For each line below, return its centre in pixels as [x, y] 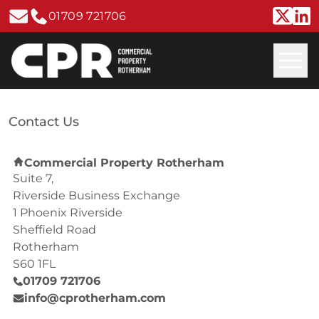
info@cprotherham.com [95, 298]
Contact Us [44, 122]
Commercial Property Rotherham [124, 163]
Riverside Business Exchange [96, 195]
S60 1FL [34, 264]
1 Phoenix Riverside [68, 213]
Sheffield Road [54, 230]
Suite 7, [33, 178]
